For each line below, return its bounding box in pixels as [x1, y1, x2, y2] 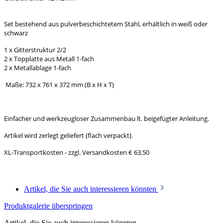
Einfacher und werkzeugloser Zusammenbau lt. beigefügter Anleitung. [4, 113, 209, 123]
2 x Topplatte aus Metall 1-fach [4, 54, 94, 63]
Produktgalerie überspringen [4, 201, 93, 210]
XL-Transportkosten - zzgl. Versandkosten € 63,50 [4, 147, 149, 157]
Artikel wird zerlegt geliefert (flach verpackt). [4, 130, 134, 140]
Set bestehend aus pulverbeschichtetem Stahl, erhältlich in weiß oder [4, 19, 208, 28]
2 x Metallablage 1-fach [4, 63, 71, 72]
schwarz [4, 28, 28, 37]
